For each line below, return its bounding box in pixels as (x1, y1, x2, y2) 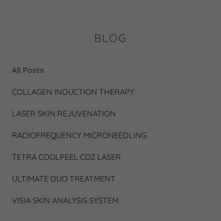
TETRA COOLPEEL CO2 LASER (12, 152, 121, 162)
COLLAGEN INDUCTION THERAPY (12, 87, 134, 97)
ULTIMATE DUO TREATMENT (12, 174, 115, 184)
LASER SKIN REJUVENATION (12, 109, 116, 118)
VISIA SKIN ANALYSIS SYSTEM (12, 195, 118, 205)
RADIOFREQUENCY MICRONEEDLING (12, 130, 147, 140)
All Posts (12, 65, 44, 75)
